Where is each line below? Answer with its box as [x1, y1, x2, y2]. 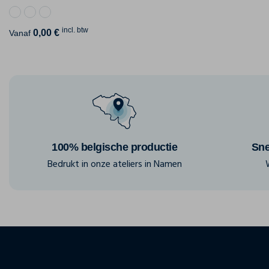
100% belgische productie [52, 141, 177, 154]
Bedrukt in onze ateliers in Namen [47, 157, 182, 173]
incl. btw [62, 26, 88, 35]
